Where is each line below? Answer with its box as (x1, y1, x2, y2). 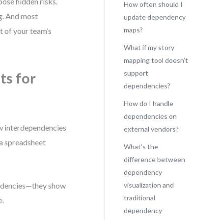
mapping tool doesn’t (123, 56, 188, 64)
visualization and (123, 181, 174, 189)
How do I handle (123, 99, 173, 108)
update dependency (123, 13, 186, 21)
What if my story (123, 43, 174, 52)
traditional (123, 193, 155, 202)
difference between (123, 155, 185, 164)
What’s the (123, 142, 158, 151)
